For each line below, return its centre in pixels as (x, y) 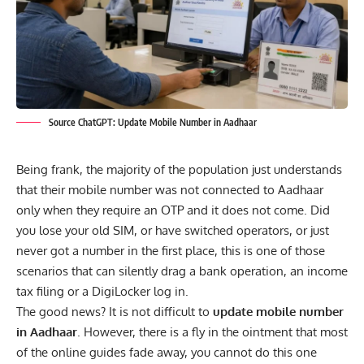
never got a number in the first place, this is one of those (171, 250)
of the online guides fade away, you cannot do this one (167, 352)
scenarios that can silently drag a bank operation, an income (182, 271)
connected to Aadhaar (263, 189)
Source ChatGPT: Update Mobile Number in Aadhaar (153, 122)
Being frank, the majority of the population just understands (179, 169)
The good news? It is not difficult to (115, 311)
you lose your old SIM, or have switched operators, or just (173, 230)
